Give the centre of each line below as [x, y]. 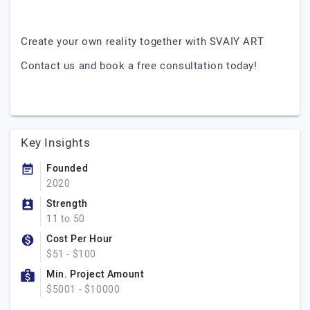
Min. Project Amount [95, 274]
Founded [67, 168]
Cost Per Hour [80, 239]
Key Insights [56, 143]
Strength [67, 204]
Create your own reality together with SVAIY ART [143, 42]
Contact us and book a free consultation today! [139, 66]
